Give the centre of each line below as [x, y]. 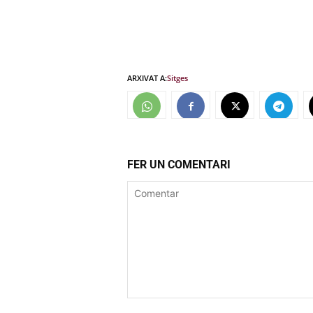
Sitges [177, 78]
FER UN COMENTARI [179, 165]
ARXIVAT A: [147, 78]
